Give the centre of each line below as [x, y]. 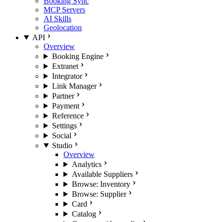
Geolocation [63, 28]
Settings [64, 126]
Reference [68, 116]
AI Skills [57, 19]
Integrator [67, 76]
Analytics [86, 164]
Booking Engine [78, 56]
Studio [62, 145]
